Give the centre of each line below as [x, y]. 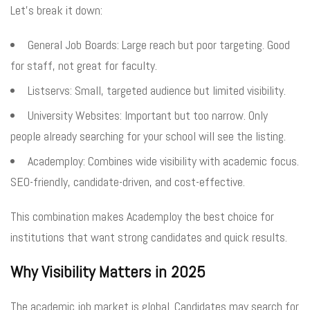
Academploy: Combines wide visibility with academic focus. [163, 161]
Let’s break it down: [56, 10]
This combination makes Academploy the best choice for [142, 216]
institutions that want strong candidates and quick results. [149, 237]
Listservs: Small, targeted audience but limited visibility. [157, 90]
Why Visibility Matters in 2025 [108, 271]
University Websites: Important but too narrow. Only [148, 115]
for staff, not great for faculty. [84, 65]
